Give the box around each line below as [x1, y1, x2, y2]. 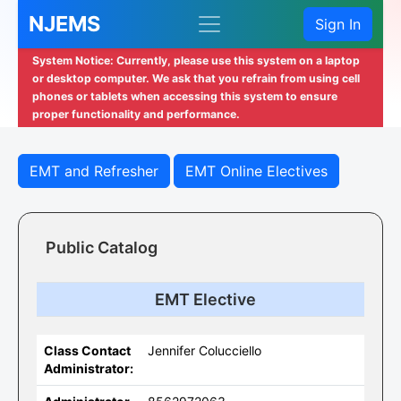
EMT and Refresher [30, 162, 158, 180]
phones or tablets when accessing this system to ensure [32, 90, 337, 103]
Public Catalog [46, 238, 158, 257]
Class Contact [44, 343, 131, 358]
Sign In [315, 15, 361, 33]
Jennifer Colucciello [148, 343, 261, 358]
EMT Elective [154, 290, 256, 309]
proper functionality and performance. [32, 107, 240, 121]
